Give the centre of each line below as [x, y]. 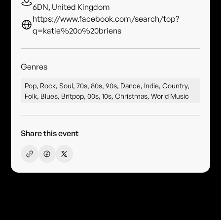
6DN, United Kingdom [72, 7]
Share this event [50, 133]
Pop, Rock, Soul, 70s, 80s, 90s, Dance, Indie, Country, [107, 86]
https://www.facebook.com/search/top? [106, 19]
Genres [34, 67]
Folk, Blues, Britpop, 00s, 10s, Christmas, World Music [107, 96]
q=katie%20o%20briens [77, 31]
